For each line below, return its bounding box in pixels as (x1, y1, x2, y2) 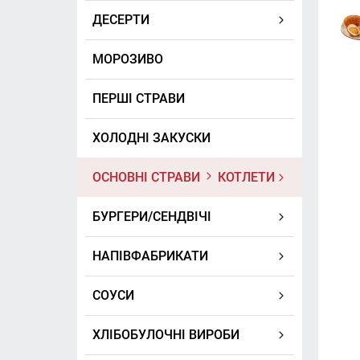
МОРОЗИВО (92, 51, 163, 67)
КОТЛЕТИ (214, 170, 275, 186)
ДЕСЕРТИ (92, 12, 149, 28)
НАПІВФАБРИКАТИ (92, 248, 208, 264)
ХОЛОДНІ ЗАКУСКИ (92, 130, 211, 146)
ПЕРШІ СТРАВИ (92, 91, 185, 107)
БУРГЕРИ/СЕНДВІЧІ (92, 209, 211, 225)
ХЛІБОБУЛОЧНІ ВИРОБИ (92, 327, 239, 343)
